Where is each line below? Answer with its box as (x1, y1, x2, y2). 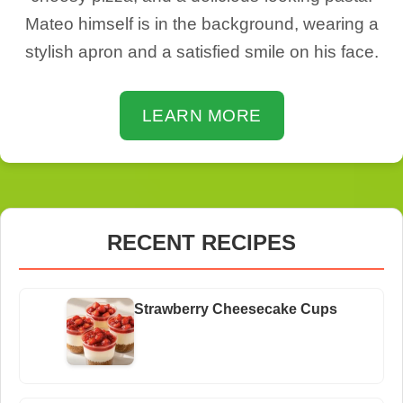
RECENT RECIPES (107, 230, 296, 255)
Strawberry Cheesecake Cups (133, 301, 337, 318)
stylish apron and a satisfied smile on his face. (24, 42, 379, 62)
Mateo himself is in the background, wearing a (24, 14, 379, 34)
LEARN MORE (141, 106, 262, 126)
